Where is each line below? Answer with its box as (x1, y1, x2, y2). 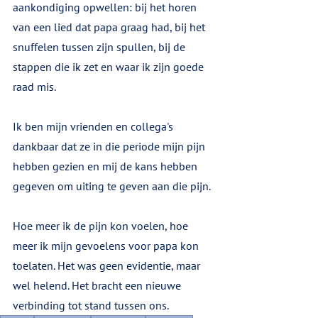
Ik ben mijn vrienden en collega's (13, 119, 176, 133)
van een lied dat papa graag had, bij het (13, 20, 208, 34)
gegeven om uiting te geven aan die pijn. (13, 179, 211, 193)
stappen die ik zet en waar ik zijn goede (13, 60, 207, 74)
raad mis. (13, 79, 56, 94)
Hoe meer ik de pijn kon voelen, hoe (13, 219, 191, 233)
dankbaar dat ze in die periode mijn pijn (13, 139, 208, 153)
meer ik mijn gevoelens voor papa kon (13, 238, 202, 253)
